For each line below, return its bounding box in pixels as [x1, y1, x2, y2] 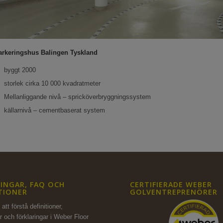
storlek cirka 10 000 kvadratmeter [3, 80, 101, 88]
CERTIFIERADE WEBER [130, 180, 213, 190]
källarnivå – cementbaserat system [3, 107, 105, 114]
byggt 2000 [3, 66, 36, 74]
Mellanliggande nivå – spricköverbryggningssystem [3, 93, 151, 101]
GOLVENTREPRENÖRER [130, 187, 218, 197]
